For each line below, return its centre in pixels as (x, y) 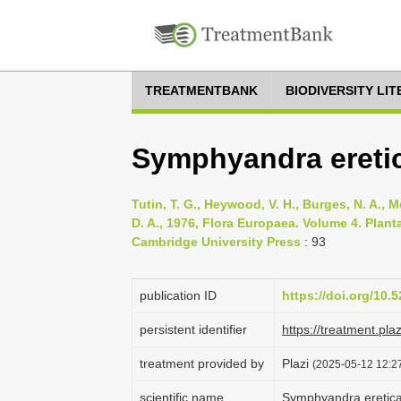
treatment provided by (202, 363)
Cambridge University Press (216, 242)
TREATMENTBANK (201, 90)
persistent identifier (193, 329)
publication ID (178, 295)
